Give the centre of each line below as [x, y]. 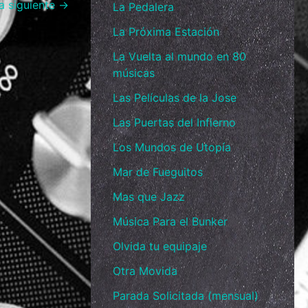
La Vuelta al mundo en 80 [179, 57]
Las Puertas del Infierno [174, 123]
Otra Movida [145, 271]
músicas [134, 73]
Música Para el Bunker [170, 222]
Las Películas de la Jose [175, 98]
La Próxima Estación [166, 32]
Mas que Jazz [149, 197]
